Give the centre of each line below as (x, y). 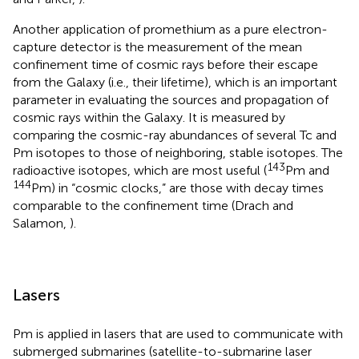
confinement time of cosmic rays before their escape (165, 64)
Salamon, (41, 223)
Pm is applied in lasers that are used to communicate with (178, 333)
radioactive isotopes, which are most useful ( (140, 170)
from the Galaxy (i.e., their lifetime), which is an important (175, 82)
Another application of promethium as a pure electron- (170, 29)
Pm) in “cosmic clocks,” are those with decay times (177, 188)
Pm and (307, 170)
